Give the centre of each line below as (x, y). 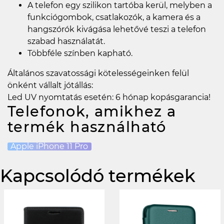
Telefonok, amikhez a (92, 111)
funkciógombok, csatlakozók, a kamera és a (114, 17)
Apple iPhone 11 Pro (49, 146)
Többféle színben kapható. (80, 53)
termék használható (87, 127)
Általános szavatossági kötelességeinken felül (98, 73)
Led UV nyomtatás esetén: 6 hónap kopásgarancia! (109, 97)
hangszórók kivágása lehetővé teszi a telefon (117, 29)
